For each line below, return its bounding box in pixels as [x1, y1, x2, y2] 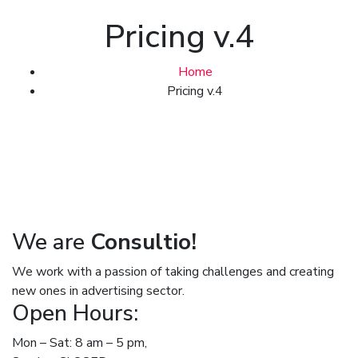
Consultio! [90, 227, 197, 257]
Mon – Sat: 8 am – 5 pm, [12, 334, 147, 352]
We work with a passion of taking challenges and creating [12, 263, 334, 280]
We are [12, 227, 90, 257]
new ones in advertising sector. [12, 282, 185, 300]
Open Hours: [12, 298, 138, 328]
